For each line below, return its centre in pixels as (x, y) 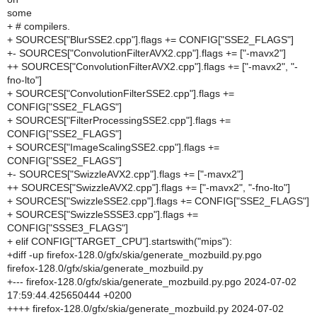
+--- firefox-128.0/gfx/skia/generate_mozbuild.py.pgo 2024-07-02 (152, 282)
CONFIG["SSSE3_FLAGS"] (68, 228)
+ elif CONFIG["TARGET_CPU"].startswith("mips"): (120, 241)
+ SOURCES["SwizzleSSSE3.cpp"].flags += (103, 214)
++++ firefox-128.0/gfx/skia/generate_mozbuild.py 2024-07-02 (145, 309)
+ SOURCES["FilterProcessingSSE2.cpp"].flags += (119, 120)
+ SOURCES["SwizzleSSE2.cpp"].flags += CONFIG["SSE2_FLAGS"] (158, 201)
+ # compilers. (39, 26)
